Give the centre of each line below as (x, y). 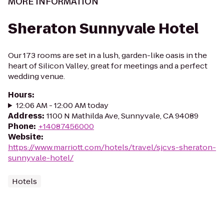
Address (25, 116)
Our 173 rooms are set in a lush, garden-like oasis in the (107, 55)
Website (24, 137)
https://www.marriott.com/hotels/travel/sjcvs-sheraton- (112, 147)
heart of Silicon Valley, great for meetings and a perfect (108, 66)
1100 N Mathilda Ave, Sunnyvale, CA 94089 (122, 116)
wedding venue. (36, 76)
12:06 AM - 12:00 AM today (62, 105)
